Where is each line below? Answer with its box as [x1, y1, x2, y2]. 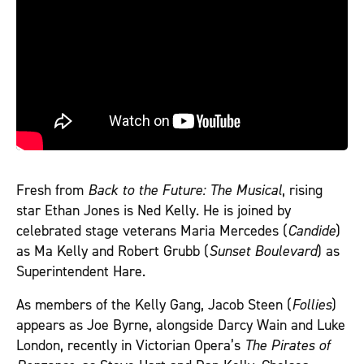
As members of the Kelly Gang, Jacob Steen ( [16, 295, 292, 314]
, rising [282, 180, 323, 200]
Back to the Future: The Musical [88, 180, 282, 200]
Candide [288, 221, 336, 240]
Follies [292, 295, 331, 314]
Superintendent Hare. [16, 262, 145, 281]
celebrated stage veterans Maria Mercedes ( [16, 221, 288, 240]
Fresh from [16, 180, 88, 200]
